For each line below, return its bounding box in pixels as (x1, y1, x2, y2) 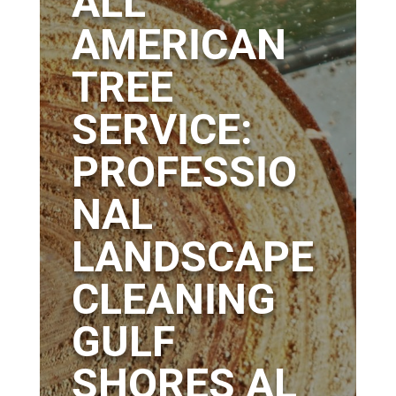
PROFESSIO (71, 147, 297, 198)
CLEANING (71, 274, 276, 325)
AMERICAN (71, 19, 286, 71)
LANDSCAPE (71, 232, 314, 283)
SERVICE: (71, 104, 253, 156)
